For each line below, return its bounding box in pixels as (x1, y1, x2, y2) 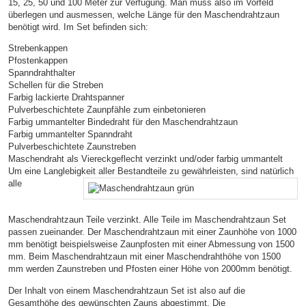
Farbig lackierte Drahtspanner (8, 92, 124, 102)
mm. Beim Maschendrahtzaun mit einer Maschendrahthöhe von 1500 (8, 251, 281, 262)
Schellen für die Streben (8, 79, 103, 90)
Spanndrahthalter (8, 67, 75, 78)
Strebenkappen (8, 42, 68, 53)
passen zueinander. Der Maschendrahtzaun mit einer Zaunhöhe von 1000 (8, 227, 296, 238)
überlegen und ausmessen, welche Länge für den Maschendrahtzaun (8, 9, 279, 20)
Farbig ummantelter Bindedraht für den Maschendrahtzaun (8, 116, 238, 127)
